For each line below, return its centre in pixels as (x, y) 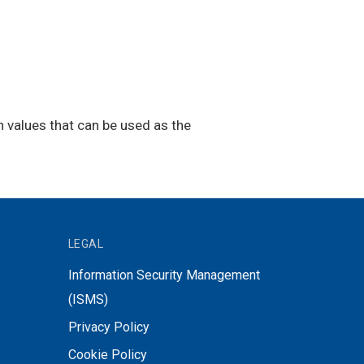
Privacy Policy (108, 327)
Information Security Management (164, 275)
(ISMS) (88, 299)
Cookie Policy (107, 354)
